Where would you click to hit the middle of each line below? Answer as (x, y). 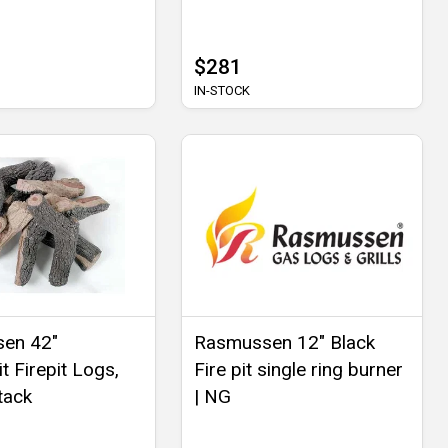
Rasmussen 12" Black (284, 342)
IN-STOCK (221, 91)
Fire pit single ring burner (298, 369)
